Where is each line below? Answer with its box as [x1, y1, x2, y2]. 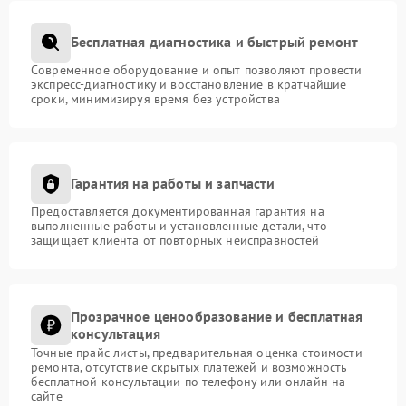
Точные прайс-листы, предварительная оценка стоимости [31, 343, 362, 361]
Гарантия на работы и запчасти [71, 174, 275, 193]
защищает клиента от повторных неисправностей [31, 231, 320, 248]
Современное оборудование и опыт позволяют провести [31, 61, 362, 78]
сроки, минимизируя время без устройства [31, 90, 280, 107]
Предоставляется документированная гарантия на [31, 202, 324, 219]
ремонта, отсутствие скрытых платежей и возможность [31, 358, 348, 375]
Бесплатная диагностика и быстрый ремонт [71, 33, 359, 52]
